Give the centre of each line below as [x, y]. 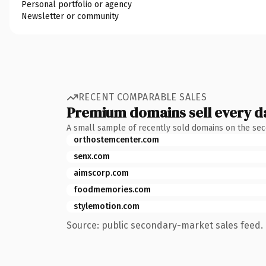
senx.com [92, 156]
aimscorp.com [101, 173]
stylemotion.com [107, 206]
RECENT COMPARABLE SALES [143, 97]
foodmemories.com [112, 189]
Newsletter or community [70, 16]
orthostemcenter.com [116, 140]
